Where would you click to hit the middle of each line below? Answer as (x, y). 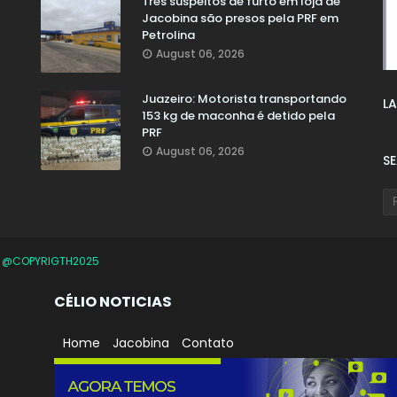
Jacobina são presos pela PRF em (240, 19)
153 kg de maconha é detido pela (238, 116)
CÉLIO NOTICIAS (113, 302)
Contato (208, 343)
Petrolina (168, 35)
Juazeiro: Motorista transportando (244, 99)
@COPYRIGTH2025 (51, 261)
